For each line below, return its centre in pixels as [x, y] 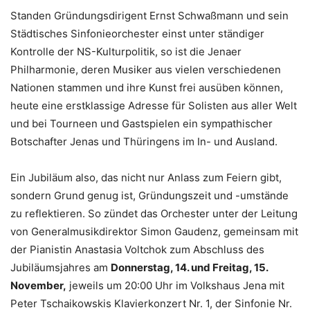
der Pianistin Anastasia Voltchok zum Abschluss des [137, 249]
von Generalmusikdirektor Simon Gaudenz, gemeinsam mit [154, 231]
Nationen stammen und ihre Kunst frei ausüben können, [147, 87]
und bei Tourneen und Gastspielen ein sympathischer [142, 123]
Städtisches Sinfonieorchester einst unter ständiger [137, 33]
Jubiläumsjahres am [61, 267]
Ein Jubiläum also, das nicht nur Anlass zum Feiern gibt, [146, 177]
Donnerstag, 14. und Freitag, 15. [189, 267]
